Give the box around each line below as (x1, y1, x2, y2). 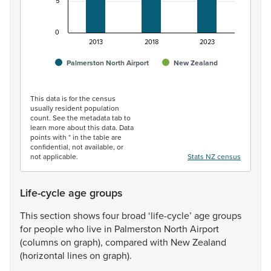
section (40, 209, 73, 222)
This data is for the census (30, 93, 116, 103)
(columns (20, 235, 60, 249)
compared (105, 235, 150, 249)
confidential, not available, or (30, 142, 123, 152)
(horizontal (20, 249, 67, 262)
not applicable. (30, 151, 78, 162)
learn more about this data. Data (30, 122, 134, 132)
